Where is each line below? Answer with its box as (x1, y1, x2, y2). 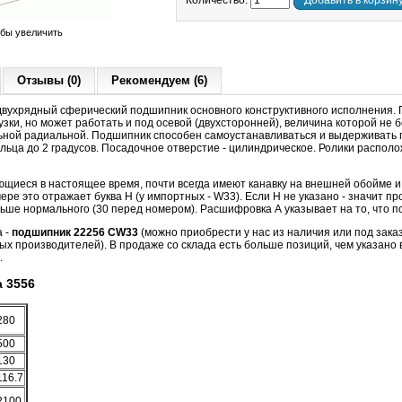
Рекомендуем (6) (111, 74, 207, 87)
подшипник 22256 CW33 (12, 226, 138, 239)
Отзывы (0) (17, 74, 81, 87)
